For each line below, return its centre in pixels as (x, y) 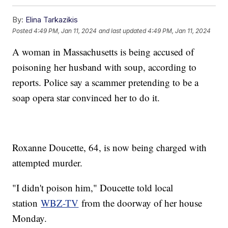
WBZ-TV (60, 203)
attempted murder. (48, 163)
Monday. (30, 218)
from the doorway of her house (140, 203)
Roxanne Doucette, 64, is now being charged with (110, 148)
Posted (23, 31)
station (27, 203)
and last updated (123, 31)
